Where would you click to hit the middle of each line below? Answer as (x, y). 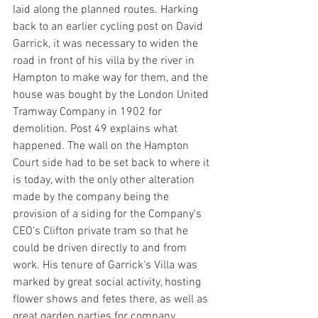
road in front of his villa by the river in (105, 61)
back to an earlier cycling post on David (109, 27)
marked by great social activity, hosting (108, 283)
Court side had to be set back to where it (113, 163)
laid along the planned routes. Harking (107, 10)
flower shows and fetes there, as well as (112, 300)
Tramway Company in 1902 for (89, 112)
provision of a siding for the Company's (109, 214)
